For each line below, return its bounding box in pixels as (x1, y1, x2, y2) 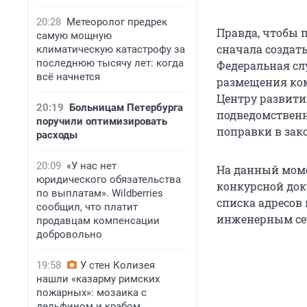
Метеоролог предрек (66, 16, 167, 28)
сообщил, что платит (36, 201, 138, 213)
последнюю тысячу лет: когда (36, 57, 184, 69)
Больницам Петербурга (69, 101, 183, 114)
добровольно (36, 228, 102, 241)
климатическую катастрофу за (36, 43, 185, 56)
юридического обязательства (36, 173, 181, 186)
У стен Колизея (80, 259, 155, 271)
